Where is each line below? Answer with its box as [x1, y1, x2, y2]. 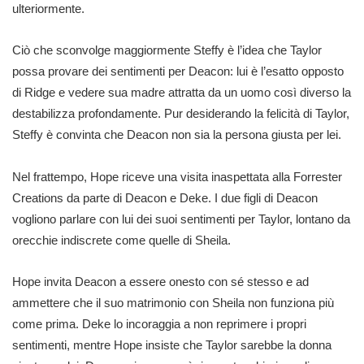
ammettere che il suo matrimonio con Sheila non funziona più [12, 296, 334, 310]
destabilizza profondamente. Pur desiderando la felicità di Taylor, [12, 106, 349, 120]
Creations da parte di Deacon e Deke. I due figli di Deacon [12, 190, 318, 205]
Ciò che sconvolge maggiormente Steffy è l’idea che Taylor [12, 43, 322, 57]
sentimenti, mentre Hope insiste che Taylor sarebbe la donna [12, 338, 331, 352]
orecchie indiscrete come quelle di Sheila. [12, 232, 231, 247]
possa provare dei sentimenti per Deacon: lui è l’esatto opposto [12, 64, 344, 78]
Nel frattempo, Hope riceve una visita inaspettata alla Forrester [12, 169, 342, 184]
